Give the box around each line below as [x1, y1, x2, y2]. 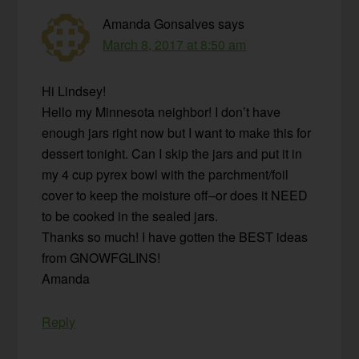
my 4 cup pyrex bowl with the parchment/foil [42, 165, 289, 184]
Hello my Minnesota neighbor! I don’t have [42, 103, 281, 122]
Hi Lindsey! [42, 82, 107, 101]
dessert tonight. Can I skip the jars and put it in [42, 144, 303, 163]
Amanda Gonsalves [103, 14, 216, 34]
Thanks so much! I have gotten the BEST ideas [42, 228, 309, 247]
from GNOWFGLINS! [42, 248, 161, 268]
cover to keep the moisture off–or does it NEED [42, 186, 309, 205]
